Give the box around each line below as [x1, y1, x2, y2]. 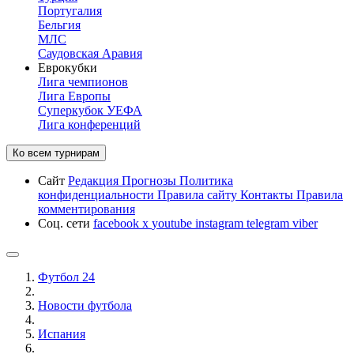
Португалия [38, 4, 102, 17]
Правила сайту [157, 188, 240, 201]
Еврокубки [38, 61, 97, 74]
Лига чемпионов [38, 75, 128, 88]
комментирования [38, 202, 135, 216]
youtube [152, 217, 195, 230]
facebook [93, 217, 142, 230]
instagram [195, 217, 247, 230]
